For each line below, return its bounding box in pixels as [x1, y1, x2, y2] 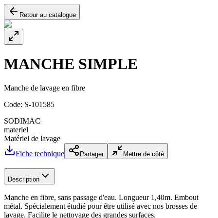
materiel [4, 125, 28, 134]
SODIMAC [4, 116, 40, 125]
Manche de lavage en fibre [4, 83, 85, 92]
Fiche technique [16, 149, 64, 158]
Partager [80, 150, 104, 158]
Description [8, 175, 39, 183]
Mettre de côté [123, 150, 164, 158]
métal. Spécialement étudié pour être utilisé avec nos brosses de [4, 202, 197, 211]
